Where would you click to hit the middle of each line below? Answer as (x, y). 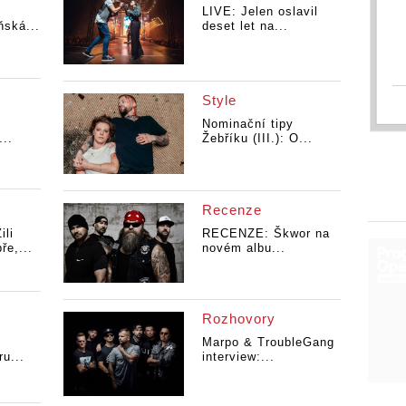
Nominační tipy (247, 124)
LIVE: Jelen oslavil (260, 11)
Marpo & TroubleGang (268, 343)
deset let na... (245, 25)
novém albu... (243, 247)
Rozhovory (238, 319)
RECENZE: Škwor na (266, 233)
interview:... (238, 357)
